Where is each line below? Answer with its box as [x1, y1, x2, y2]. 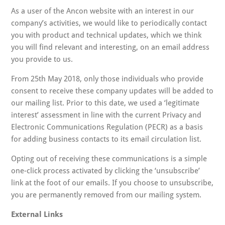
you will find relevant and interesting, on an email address [11, 43, 210, 52]
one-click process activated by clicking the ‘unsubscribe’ [11, 166, 200, 175]
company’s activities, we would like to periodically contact [11, 19, 207, 28]
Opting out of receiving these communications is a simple [11, 154, 207, 163]
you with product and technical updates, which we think [11, 31, 202, 40]
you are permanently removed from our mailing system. [11, 190, 202, 199]
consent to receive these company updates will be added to [11, 86, 214, 95]
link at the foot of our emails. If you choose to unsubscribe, [11, 178, 214, 187]
